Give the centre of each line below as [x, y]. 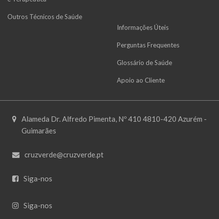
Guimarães [39, 130]
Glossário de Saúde [144, 63]
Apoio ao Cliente [141, 80]
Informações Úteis [143, 28]
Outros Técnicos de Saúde [45, 16]
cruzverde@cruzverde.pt [64, 154]
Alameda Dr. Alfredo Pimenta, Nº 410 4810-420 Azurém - [114, 119]
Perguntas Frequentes [148, 45]
